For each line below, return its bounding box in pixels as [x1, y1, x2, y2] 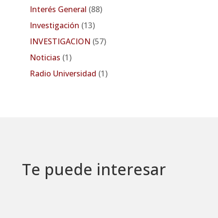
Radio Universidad [35, 68, 96, 79]
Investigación [32, 19, 79, 31]
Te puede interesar [21, 159, 166, 180]
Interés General [32, 3, 87, 15]
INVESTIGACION [32, 36, 91, 47]
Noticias [36, 52, 60, 63]
